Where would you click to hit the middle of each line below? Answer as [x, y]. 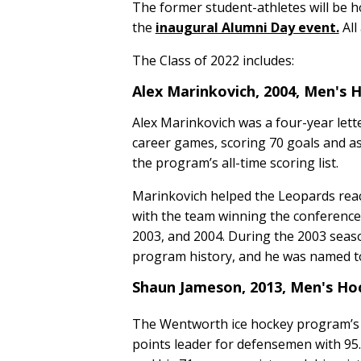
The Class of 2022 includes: [214, 61]
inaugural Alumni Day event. [247, 28]
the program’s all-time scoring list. [238, 163]
